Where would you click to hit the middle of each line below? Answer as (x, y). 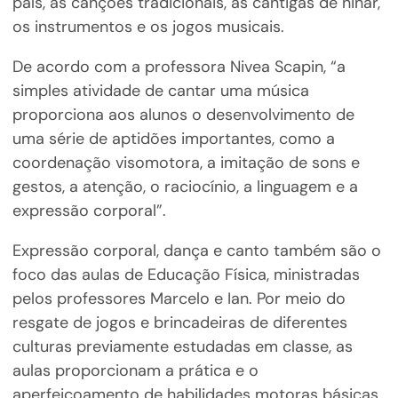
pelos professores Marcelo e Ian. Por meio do (179, 299)
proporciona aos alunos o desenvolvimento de (183, 115)
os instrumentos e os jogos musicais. (148, 27)
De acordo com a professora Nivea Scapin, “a (179, 67)
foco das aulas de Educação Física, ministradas (186, 275)
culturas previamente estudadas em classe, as (182, 347)
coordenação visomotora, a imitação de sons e (186, 163)
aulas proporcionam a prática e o (135, 371)
